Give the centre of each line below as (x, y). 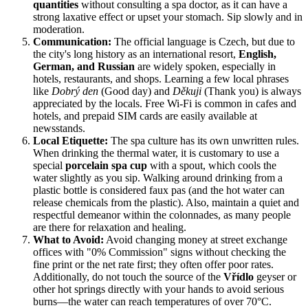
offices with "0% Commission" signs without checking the (159, 252)
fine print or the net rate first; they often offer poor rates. (153, 265)
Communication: (72, 42)
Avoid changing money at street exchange (196, 240)
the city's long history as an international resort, (136, 54)
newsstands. (59, 129)
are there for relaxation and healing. (110, 228)
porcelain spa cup (106, 166)
